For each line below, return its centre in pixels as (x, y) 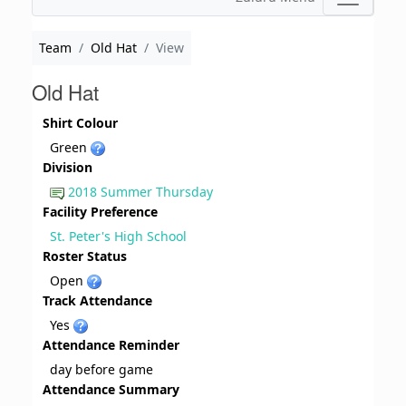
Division (68, 168)
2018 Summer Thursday (140, 192)
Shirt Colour (80, 123)
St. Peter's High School (118, 237)
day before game (101, 370)
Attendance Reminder (111, 345)
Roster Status (85, 256)
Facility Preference (100, 212)
